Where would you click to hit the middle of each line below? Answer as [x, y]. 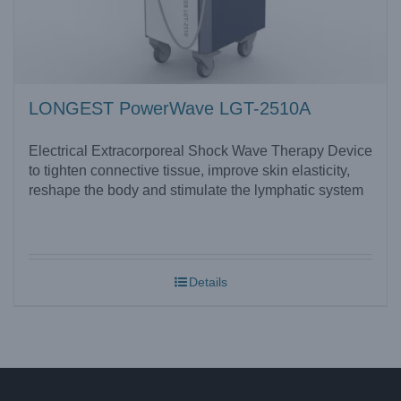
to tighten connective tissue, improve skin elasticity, [189, 171]
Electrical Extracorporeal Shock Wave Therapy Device [200, 151]
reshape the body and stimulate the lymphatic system [196, 191]
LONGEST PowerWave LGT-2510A [170, 109]
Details [208, 282]
